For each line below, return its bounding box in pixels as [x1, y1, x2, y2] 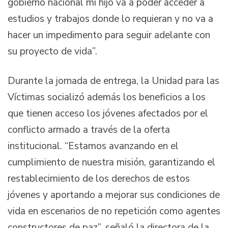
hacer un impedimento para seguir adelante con [8, 28, 210, 42]
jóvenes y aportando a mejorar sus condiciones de [8, 188, 220, 202]
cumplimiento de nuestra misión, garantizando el [8, 155, 215, 169]
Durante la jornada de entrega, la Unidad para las [8, 74, 219, 88]
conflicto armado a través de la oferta [8, 123, 170, 136]
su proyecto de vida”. [8, 45, 102, 59]
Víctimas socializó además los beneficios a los [8, 90, 206, 104]
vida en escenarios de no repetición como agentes [8, 204, 220, 218]
